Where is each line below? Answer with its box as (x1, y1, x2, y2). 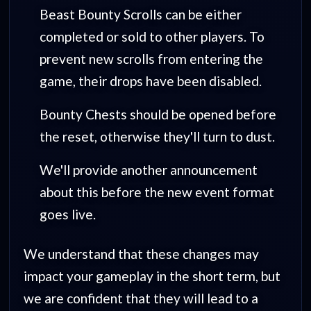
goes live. (39, 205, 96, 222)
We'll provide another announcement (39, 161, 258, 178)
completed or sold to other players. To (39, 28, 264, 44)
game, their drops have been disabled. (39, 72, 262, 89)
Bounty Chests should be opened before (39, 106, 276, 122)
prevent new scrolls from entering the (39, 50, 263, 67)
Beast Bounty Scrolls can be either (39, 6, 242, 22)
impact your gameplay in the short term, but (24, 268, 281, 285)
